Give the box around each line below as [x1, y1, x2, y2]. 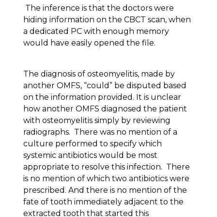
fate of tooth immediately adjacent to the [23, 197, 184, 207]
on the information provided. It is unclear [23, 93, 181, 102]
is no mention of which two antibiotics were [23, 174, 189, 184]
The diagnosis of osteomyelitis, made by [23, 69, 175, 79]
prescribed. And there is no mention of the [23, 186, 187, 195]
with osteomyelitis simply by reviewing [23, 116, 170, 125]
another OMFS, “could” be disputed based [23, 81, 186, 91]
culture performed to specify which [23, 139, 162, 149]
